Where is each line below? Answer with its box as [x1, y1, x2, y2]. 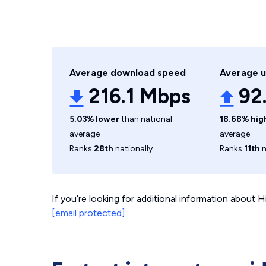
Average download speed [69, 67, 186, 78]
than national [119, 114, 172, 124]
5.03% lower [69, 114, 119, 124]
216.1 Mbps [88, 84, 191, 109]
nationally [113, 144, 153, 154]
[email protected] [52, 207, 125, 218]
